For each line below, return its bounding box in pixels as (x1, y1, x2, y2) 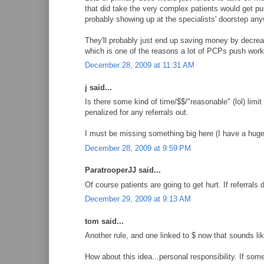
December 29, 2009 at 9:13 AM (85, 194, 191, 203)
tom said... (85, 216, 124, 226)
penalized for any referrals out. (85, 108, 189, 117)
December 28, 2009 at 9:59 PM (85, 143, 191, 153)
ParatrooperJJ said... (85, 166, 161, 174)
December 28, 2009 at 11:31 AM (85, 61, 194, 70)
